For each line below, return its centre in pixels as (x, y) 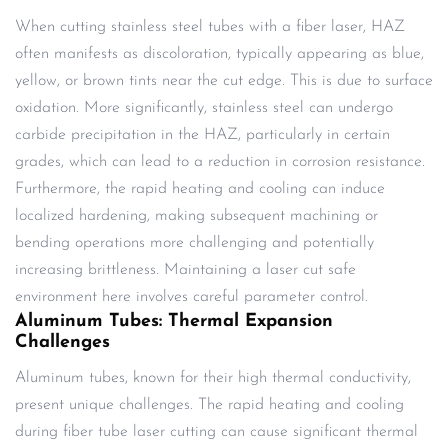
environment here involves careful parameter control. (191, 296)
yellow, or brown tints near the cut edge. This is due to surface (224, 80)
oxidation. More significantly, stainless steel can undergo (204, 107)
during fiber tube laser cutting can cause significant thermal (216, 431)
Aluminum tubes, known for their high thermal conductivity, (213, 377)
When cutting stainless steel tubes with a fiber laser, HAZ (210, 26)
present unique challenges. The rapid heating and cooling (209, 404)
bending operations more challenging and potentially (194, 242)
